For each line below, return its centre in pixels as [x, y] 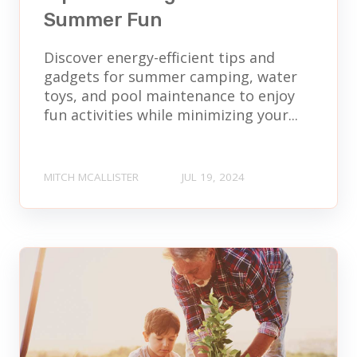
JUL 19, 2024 [213, 177]
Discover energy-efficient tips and [159, 57]
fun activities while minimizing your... [171, 114]
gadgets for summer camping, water [171, 76]
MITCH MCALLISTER [91, 177]
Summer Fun [103, 20]
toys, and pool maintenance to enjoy [169, 95]
